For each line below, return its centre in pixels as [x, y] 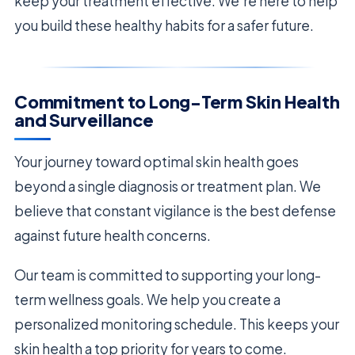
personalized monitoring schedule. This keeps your [177, 324]
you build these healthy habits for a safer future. [164, 25]
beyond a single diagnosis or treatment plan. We [168, 186]
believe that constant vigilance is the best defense [175, 210]
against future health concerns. [113, 235]
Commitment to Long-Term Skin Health [177, 101]
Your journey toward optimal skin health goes [157, 161]
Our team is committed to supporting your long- [168, 275]
